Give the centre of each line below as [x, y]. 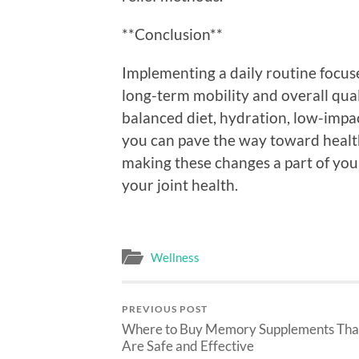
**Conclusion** [172, 34]
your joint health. [180, 184]
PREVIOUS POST [165, 309]
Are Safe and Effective [188, 346]
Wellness [175, 258]
